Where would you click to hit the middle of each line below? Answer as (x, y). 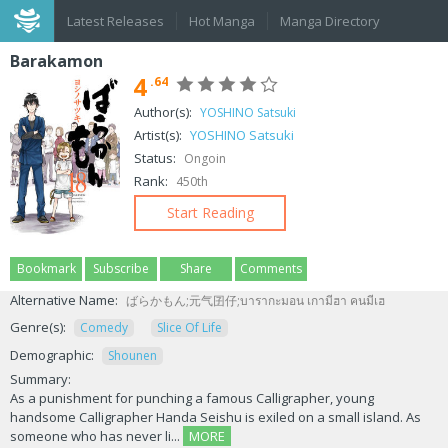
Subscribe (121, 268)
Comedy (104, 327)
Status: (156, 158)
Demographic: (52, 355)
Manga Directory (330, 21)
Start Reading (210, 212)
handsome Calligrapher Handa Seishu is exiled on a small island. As (215, 417)
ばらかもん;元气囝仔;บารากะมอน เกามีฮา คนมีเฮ (254, 300)
